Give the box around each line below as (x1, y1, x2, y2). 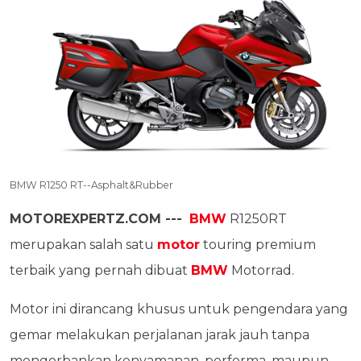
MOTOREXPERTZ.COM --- (10, 211, 186, 227)
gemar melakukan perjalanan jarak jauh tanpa (10, 327, 309, 343)
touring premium (200, 237, 316, 253)
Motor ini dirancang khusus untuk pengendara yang (10, 301, 348, 317)
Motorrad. (228, 263, 294, 279)
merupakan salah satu (10, 237, 157, 253)
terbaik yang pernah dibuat (10, 263, 191, 279)
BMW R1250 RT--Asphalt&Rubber (10, 179, 173, 192)
